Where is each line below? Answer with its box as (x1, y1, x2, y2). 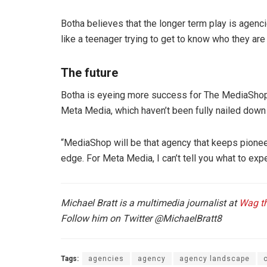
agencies (88, 254, 124, 263)
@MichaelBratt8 (154, 213, 222, 225)
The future (61, 66, 118, 80)
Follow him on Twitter (61, 213, 154, 225)
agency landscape (179, 254, 250, 263)
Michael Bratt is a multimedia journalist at (61, 197, 239, 209)
